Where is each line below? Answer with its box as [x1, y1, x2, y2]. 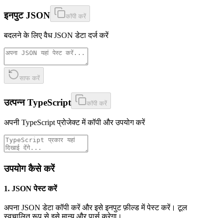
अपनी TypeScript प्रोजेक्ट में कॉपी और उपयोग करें [4, 118, 145, 127]
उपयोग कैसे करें [4, 163, 54, 174]
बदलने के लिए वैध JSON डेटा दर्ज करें [4, 31, 109, 39]
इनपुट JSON [4, 10, 50, 21]
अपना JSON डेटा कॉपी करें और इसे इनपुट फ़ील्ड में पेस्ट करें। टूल [4, 203, 187, 212]
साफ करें [19, 74, 40, 82]
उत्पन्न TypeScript [4, 97, 71, 108]
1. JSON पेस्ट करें [4, 184, 57, 193]
